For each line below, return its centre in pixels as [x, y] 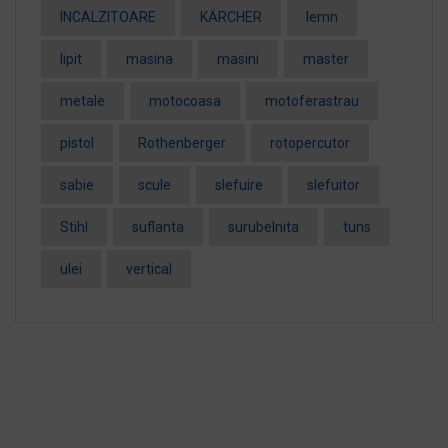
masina [149, 59]
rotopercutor [310, 143]
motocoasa [185, 101]
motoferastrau [312, 101]
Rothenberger [182, 143]
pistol [77, 143]
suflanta [158, 227]
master [326, 59]
